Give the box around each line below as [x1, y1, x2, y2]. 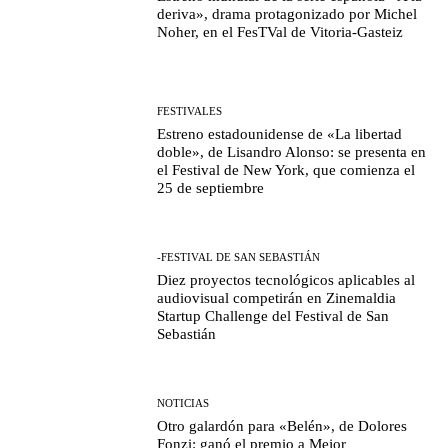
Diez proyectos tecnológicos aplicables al [157, 272, 416, 289]
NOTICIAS [157, 397, 210, 410]
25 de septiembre [157, 179, 265, 196]
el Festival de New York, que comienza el [157, 161, 416, 178]
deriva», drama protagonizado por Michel [157, 6, 418, 23]
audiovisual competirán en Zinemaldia [157, 290, 397, 307]
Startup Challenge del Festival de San [157, 308, 390, 325]
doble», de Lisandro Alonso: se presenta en [157, 143, 427, 160]
